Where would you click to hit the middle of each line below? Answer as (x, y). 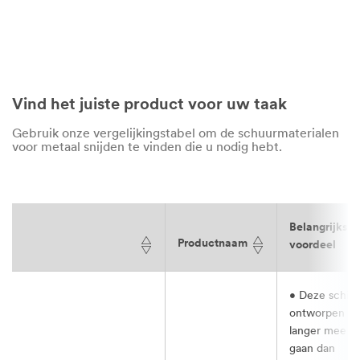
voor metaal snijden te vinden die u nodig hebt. (147, 147)
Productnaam (213, 243)
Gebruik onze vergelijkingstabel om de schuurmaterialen (176, 134)
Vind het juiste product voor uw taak (149, 105)
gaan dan (312, 349)
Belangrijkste (324, 227)
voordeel (313, 245)
